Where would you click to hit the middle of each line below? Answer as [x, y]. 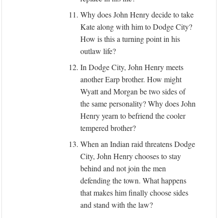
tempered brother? [108, 128]
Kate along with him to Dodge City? [136, 27]
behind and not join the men [123, 168]
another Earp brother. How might [131, 79]
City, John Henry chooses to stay [131, 156]
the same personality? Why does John [138, 103]
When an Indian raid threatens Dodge [138, 144]
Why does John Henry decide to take [137, 14]
